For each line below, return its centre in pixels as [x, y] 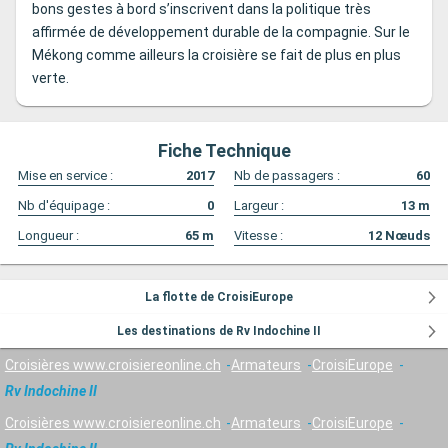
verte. [50, 78]
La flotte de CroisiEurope [218, 297]
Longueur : [48, 236]
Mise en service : [65, 176]
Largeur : [259, 206]
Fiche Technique [224, 151]
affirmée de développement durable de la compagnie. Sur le [221, 32]
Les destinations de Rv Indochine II [218, 331]
